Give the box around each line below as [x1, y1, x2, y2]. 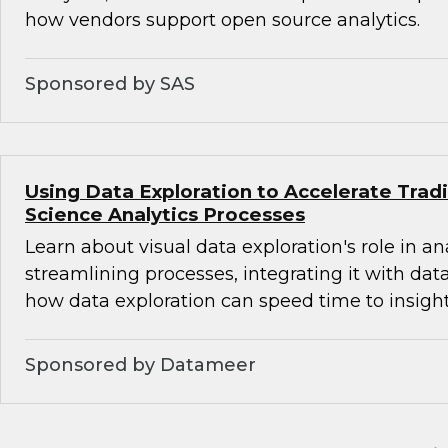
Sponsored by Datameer [25, 354, 256, 377]
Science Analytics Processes [25, 203, 305, 227]
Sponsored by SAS [25, 73, 195, 96]
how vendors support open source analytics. [25, 9, 420, 32]
